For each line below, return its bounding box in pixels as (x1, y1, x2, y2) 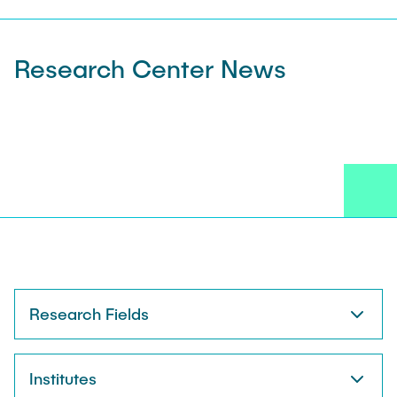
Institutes (29, 369, 97, 389)
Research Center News (14, 53, 286, 84)
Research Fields (29, 304, 149, 324)
